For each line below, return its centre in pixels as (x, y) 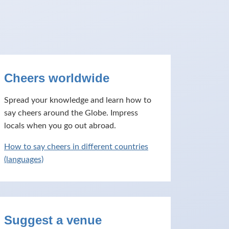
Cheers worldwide (57, 78)
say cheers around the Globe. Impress (71, 113)
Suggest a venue (53, 220)
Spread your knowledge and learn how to (78, 100)
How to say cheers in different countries (76, 147)
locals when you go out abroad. (60, 126)
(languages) (24, 159)
